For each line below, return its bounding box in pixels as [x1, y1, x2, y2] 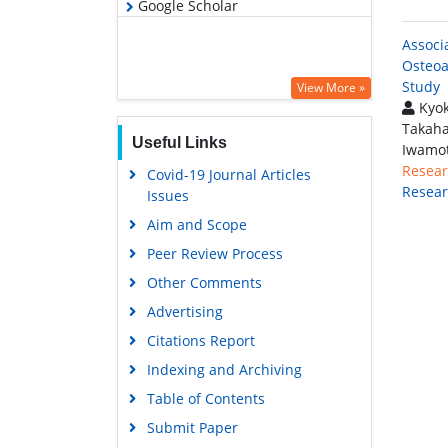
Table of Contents [146, 389, 265, 408]
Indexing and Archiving [146, 360, 302, 379]
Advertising [146, 302, 223, 321]
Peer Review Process [146, 244, 283, 263]
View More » [297, 79, 365, 96]
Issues [146, 186, 189, 205]
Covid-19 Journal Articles [146, 165, 311, 184]
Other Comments [146, 273, 262, 292]
